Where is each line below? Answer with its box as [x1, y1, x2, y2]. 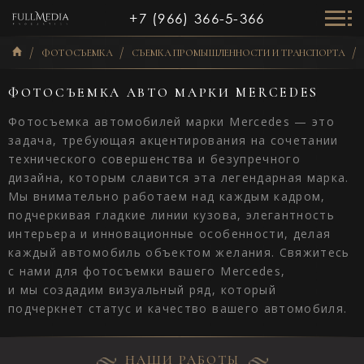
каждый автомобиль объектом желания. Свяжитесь [8, 245, 350, 260]
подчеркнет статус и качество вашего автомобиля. [8, 301, 348, 316]
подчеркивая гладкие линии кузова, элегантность [8, 207, 336, 223]
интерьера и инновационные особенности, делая [8, 226, 331, 241]
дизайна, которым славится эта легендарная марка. [8, 170, 349, 185]
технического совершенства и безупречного [8, 151, 301, 167]
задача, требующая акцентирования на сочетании [8, 132, 339, 148]
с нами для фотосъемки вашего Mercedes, [8, 263, 286, 279]
